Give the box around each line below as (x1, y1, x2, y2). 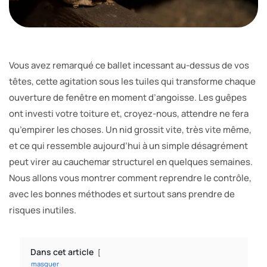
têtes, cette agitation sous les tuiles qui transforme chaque (9, 74, 256, 88)
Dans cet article (30, 246, 94, 257)
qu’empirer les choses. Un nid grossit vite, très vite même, (9, 123, 252, 136)
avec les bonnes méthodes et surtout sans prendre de (9, 187, 235, 200)
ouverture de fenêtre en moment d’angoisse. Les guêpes (9, 91, 247, 104)
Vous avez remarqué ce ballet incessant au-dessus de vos (9, 58, 249, 72)
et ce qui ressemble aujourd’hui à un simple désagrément (9, 139, 248, 152)
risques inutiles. (9, 203, 76, 216)
